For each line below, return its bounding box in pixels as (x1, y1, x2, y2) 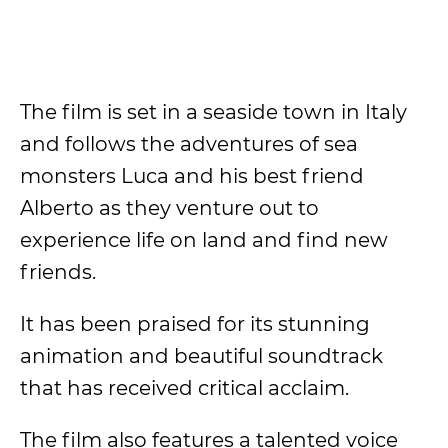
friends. (20, 260, 101, 284)
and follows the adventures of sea (20, 132, 358, 156)
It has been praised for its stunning (20, 312, 370, 336)
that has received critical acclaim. (20, 376, 349, 400)
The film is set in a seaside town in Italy (20, 100, 407, 124)
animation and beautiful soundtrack (20, 344, 383, 368)
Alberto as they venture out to (20, 196, 319, 220)
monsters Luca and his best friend (20, 164, 364, 188)
